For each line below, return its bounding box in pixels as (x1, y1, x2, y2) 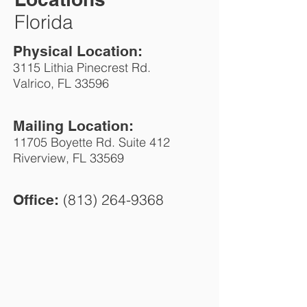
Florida (14, 10, 73, 34)
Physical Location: (13, 42, 143, 60)
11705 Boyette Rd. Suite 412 (13, 134, 170, 150)
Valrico (13, 75, 51, 91)
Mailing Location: (13, 117, 134, 134)
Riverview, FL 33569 (13, 150, 124, 166)
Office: (13, 191, 63, 208)
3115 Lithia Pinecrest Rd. (13, 60, 151, 75)
